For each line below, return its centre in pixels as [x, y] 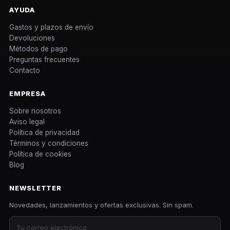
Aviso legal [27, 121]
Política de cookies [40, 154]
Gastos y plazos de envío [51, 27]
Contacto [25, 70]
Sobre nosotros [35, 111]
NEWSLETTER [35, 188]
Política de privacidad [44, 132]
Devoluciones [32, 38]
